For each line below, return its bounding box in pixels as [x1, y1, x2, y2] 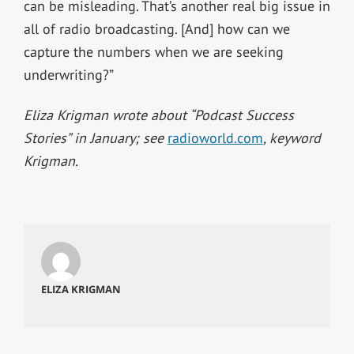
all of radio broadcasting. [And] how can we [23, 19, 290, 38]
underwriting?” [23, 65, 114, 84]
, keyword [262, 128, 321, 147]
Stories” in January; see [23, 128, 168, 147]
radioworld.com [167, 128, 263, 147]
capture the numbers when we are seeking [23, 42, 284, 61]
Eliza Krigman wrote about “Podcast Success [23, 105, 294, 124]
